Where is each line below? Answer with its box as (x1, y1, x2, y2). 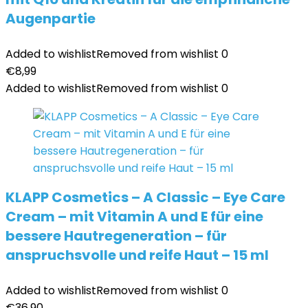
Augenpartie (5, 9, 96, 28)
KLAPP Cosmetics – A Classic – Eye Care (5, 188, 285, 207)
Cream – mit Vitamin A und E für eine (5, 207, 263, 226)
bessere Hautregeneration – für (5, 226, 227, 245)
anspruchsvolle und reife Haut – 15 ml (5, 245, 269, 265)
